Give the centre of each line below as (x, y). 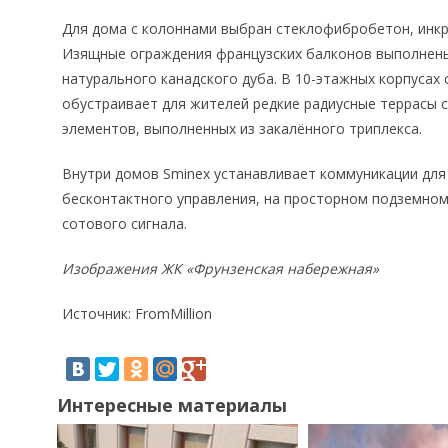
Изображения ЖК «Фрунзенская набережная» (220, 268)
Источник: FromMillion (137, 313)
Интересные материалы (172, 405)
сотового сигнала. (124, 223)
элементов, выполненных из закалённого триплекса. (242, 128)
